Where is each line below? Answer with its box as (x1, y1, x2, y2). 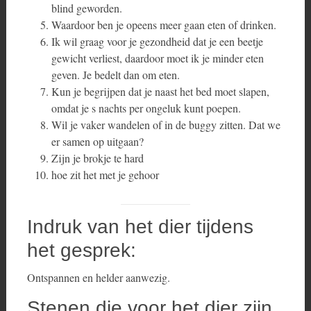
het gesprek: (26, 239, 136, 261)
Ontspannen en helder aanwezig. (26, 270, 170, 285)
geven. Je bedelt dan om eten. (51, 67, 180, 82)
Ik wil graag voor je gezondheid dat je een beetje (51, 34, 263, 49)
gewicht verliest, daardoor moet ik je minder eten (51, 51, 264, 65)
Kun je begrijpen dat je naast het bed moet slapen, (51, 84, 269, 99)
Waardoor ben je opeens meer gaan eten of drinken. (51, 17, 280, 32)
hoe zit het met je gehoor (51, 167, 159, 182)
